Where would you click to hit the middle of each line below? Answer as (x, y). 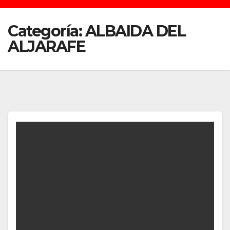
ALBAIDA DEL (135, 31)
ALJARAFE (46, 46)
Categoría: (46, 31)
